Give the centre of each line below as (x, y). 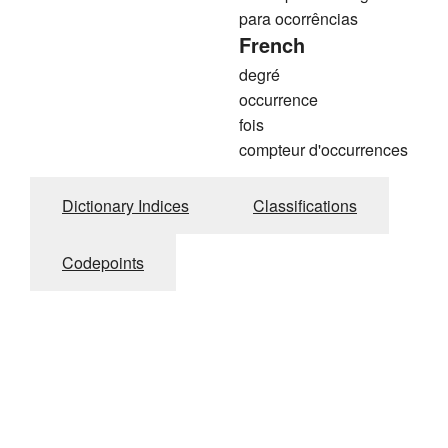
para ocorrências (298, 19)
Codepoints (103, 263)
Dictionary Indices (125, 206)
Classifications (305, 206)
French (272, 45)
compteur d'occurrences (323, 150)
